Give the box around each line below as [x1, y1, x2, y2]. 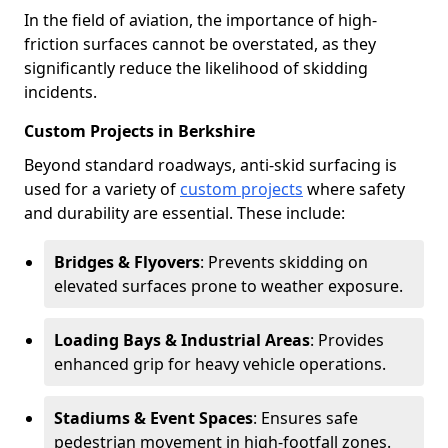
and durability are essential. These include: [24, 202, 345, 224]
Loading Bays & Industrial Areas [54, 329, 310, 351]
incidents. [24, 81, 97, 103]
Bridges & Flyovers [54, 251, 200, 273]
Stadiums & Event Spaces [54, 407, 253, 429]
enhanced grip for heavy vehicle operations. [54, 353, 386, 375]
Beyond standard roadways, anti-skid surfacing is [24, 154, 397, 176]
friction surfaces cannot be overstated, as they [24, 33, 376, 55]
